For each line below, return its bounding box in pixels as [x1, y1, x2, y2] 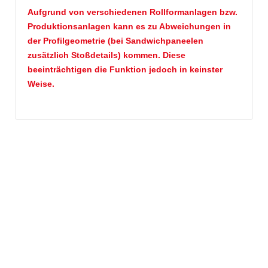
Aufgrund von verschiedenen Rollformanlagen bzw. [28, 7, 237, 17]
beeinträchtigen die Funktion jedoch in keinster [28, 64, 223, 74]
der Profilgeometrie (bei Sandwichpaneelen [28, 35, 203, 45]
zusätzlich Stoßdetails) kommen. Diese [28, 50, 185, 60]
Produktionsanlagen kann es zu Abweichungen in [28, 21, 231, 31]
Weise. [28, 78, 54, 89]
